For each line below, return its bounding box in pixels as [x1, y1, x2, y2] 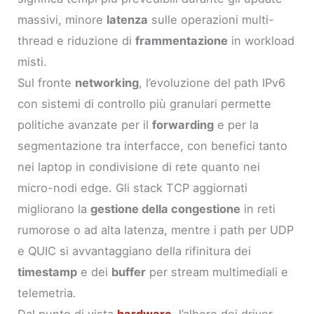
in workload [228, 34, 295, 48]
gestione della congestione [90, 202, 241, 217]
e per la [214, 118, 259, 132]
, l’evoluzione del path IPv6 [139, 76, 286, 90]
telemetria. [18, 286, 77, 301]
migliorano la [18, 202, 91, 217]
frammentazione [135, 34, 228, 48]
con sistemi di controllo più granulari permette [18, 97, 272, 111]
